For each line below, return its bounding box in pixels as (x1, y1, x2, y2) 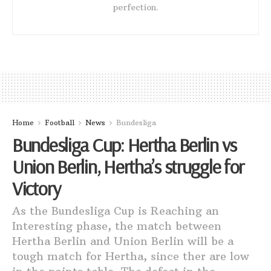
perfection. (113, 1, 158, 13)
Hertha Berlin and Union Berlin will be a (12, 234, 233, 249)
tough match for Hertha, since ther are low (12, 249, 249, 264)
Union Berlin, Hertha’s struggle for (12, 154, 244, 178)
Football (45, 117, 74, 127)
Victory (12, 175, 61, 200)
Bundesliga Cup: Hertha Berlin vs (12, 132, 237, 157)
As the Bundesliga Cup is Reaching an (12, 204, 219, 218)
